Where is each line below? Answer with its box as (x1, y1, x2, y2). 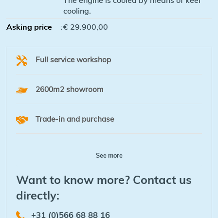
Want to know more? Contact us (16, 172, 192, 187)
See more (95, 151, 123, 159)
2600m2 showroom (36, 84, 104, 94)
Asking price (6, 21, 52, 32)
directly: (16, 187, 59, 202)
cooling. (63, 5, 91, 16)
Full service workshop (36, 54, 111, 64)
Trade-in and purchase (36, 114, 114, 124)
